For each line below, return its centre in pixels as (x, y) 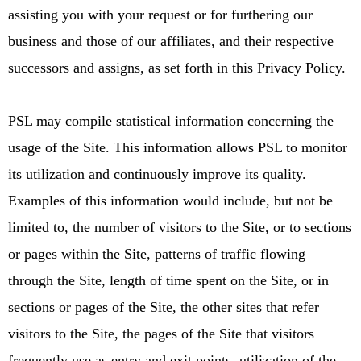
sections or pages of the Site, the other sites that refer (164, 307)
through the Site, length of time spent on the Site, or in (168, 280)
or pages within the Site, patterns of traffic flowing (157, 253)
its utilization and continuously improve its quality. (157, 174)
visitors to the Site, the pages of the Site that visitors (161, 333)
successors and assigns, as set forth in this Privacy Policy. (177, 67)
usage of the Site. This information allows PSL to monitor (178, 147)
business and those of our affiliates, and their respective (171, 41)
